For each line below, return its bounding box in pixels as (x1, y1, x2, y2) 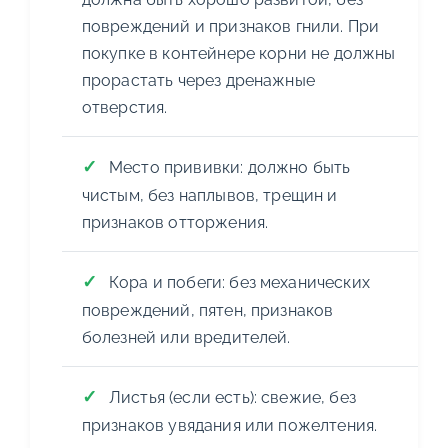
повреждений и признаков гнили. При (81, 16, 380, 36)
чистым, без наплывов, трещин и (81, 185, 338, 205)
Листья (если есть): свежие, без (108, 387, 356, 407)
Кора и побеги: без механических (108, 272, 370, 292)
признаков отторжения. (81, 212, 269, 232)
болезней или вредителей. (81, 327, 291, 347)
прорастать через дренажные (81, 70, 315, 90)
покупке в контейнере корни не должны (81, 43, 396, 63)
